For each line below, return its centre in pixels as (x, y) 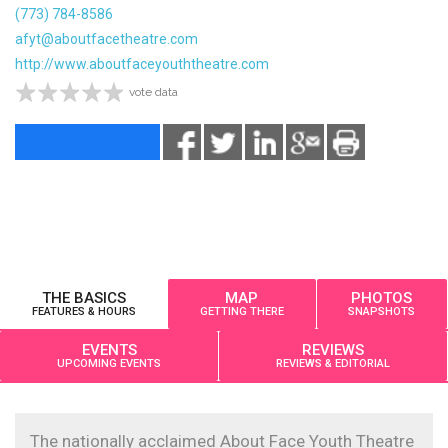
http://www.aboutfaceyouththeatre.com (142, 64)
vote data (153, 92)
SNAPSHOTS (382, 311)
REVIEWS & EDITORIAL (333, 363)
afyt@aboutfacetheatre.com (106, 39)
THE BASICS (83, 297)
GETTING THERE (241, 311)
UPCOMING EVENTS (140, 363)
